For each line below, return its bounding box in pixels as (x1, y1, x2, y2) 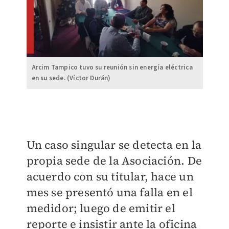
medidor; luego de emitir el (26, 200, 175, 216)
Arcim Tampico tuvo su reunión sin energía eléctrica (31, 62, 193, 72)
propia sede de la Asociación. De (26, 152, 202, 168)
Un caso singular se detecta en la (26, 136, 202, 152)
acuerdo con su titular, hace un (26, 168, 194, 184)
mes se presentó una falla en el (26, 184, 193, 200)
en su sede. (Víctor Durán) (31, 73, 111, 83)
